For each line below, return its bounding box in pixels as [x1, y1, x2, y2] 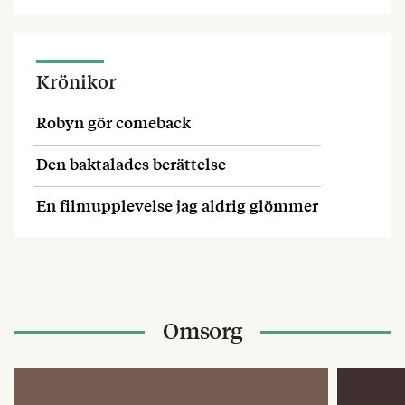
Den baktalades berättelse [36, 152, 226, 174]
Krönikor [36, 68, 117, 94]
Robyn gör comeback [36, 110, 191, 133]
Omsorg [163, 316, 242, 344]
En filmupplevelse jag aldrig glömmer [36, 193, 318, 216]
